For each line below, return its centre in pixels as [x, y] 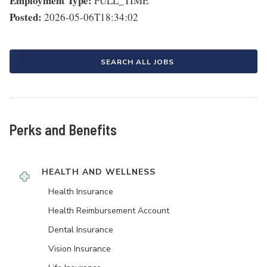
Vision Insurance [80, 249]
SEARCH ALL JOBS [137, 62]
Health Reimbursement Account [109, 211]
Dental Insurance [81, 230]
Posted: [26, 17]
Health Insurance [81, 192]
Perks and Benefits [63, 130]
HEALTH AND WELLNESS [99, 172]
